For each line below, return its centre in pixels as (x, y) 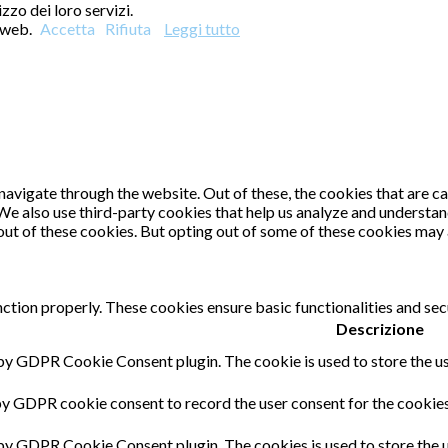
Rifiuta (128, 28)
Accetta (67, 28)
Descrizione (379, 328)
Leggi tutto (202, 28)
